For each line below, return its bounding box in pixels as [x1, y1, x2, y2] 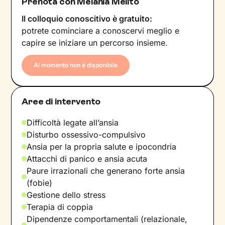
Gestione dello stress [27, 189, 106, 200]
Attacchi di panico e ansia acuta [27, 153, 148, 164]
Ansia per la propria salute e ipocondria [27, 141, 177, 152]
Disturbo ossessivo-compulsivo [27, 129, 146, 140]
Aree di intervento [22, 95, 101, 107]
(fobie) [27, 177, 53, 188]
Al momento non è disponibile [34, 61, 118, 69]
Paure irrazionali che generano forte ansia [27, 165, 185, 176]
